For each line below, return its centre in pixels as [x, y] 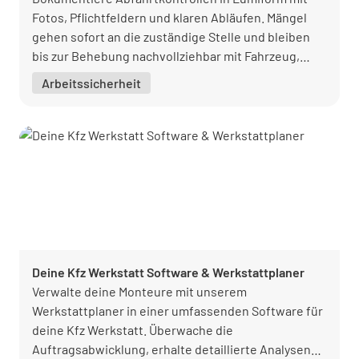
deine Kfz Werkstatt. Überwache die [133, 329]
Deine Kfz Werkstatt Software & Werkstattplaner [168, 272]
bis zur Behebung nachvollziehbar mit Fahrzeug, [166, 55]
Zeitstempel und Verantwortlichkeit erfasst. [155, 75]
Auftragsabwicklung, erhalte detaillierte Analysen [171, 349]
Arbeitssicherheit [91, 83]
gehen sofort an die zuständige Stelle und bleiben [171, 36]
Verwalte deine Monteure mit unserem [139, 291]
